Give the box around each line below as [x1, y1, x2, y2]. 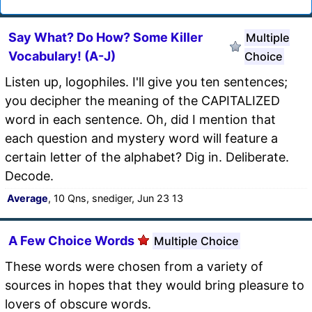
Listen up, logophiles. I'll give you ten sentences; [5, 74, 288, 89]
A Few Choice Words [8, 233, 134, 248]
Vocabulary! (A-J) [8, 48, 116, 63]
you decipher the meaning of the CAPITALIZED [5, 93, 280, 108]
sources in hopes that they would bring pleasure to [5, 277, 304, 292]
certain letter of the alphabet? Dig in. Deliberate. [5, 149, 289, 164]
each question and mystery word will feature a [5, 130, 278, 146]
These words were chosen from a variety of [5, 258, 263, 274]
